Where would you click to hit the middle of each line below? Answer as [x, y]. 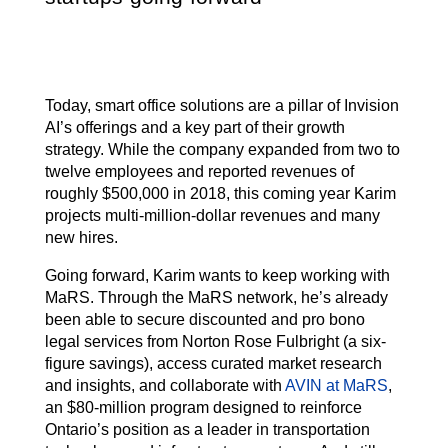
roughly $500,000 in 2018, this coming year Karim [220, 194]
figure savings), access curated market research [213, 364]
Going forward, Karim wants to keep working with [217, 276]
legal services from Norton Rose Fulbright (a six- [215, 342]
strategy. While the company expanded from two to [222, 150]
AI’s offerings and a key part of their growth [195, 128]
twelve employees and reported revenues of [199, 172]
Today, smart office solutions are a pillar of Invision [222, 106]
